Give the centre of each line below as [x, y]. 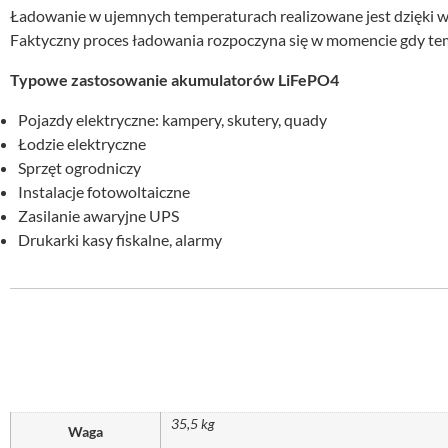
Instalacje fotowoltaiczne [104, 191]
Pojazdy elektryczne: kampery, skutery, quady [172, 119]
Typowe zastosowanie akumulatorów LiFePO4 [174, 79]
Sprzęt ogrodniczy [79, 167]
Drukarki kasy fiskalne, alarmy [120, 239]
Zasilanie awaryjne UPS [98, 215]
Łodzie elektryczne [82, 143]
